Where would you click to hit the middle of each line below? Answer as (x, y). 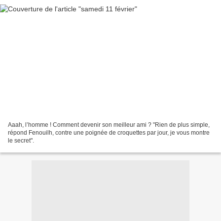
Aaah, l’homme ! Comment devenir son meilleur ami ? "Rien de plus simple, (109, 125)
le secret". (21, 140)
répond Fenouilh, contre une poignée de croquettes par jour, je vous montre (109, 132)
